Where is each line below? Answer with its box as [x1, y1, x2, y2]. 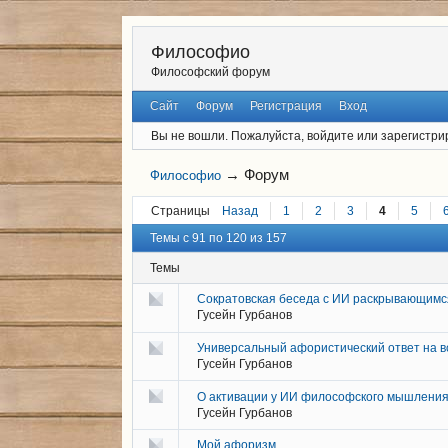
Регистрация [249, 99, 322, 114]
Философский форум [151, 65, 270, 80]
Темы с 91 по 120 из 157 [150, 231, 287, 246]
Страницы [151, 203, 210, 218]
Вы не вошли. [151, 128, 228, 143]
